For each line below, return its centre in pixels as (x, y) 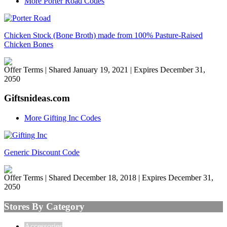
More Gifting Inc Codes (63, 118)
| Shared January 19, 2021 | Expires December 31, (125, 69)
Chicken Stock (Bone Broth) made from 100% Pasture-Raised (103, 35)
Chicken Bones (29, 44)
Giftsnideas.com (37, 98)
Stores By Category (44, 206)
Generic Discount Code (42, 153)
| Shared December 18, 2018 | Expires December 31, (129, 178)
